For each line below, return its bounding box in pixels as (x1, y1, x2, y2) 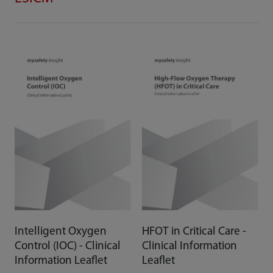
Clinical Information (141, 241, 237, 253)
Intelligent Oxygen (14, 226, 107, 238)
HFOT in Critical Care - (141, 226, 246, 238)
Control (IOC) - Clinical (14, 241, 121, 253)
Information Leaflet (14, 255, 107, 268)
